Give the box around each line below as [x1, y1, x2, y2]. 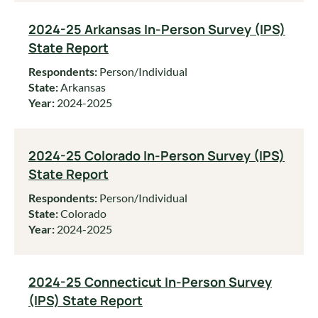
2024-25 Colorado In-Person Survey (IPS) [28, 147, 285, 164]
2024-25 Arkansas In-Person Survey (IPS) [28, 21, 285, 38]
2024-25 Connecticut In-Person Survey [28, 273, 272, 290]
